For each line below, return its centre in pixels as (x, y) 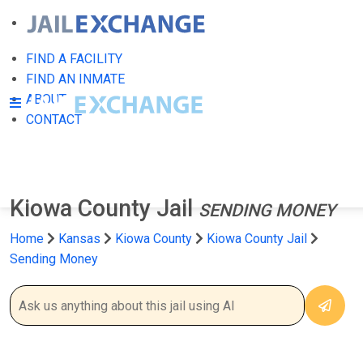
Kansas (79, 239)
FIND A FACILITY (74, 59)
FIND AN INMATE (75, 79)
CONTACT (54, 120)
